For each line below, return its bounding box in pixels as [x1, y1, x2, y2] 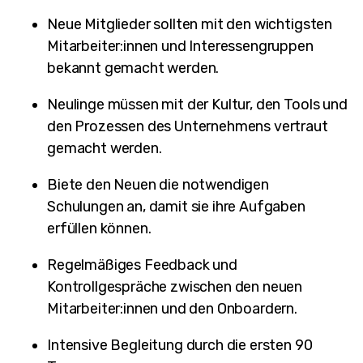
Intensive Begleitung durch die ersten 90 [47, 335, 313, 354]
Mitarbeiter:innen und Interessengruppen [47, 36, 314, 55]
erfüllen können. [47, 219, 155, 237]
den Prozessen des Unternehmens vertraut [47, 117, 328, 135]
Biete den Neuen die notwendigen [47, 175, 269, 194]
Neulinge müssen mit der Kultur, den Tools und [47, 95, 348, 113]
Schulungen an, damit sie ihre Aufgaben [47, 197, 305, 216]
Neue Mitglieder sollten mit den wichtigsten [47, 15, 333, 33]
